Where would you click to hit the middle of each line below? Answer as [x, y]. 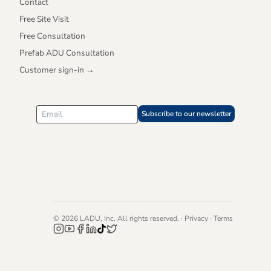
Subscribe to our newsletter [186, 113]
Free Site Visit [44, 19]
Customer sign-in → [57, 70]
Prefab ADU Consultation [67, 53]
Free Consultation [52, 36]
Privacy [196, 218]
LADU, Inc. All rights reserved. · [131, 218]
